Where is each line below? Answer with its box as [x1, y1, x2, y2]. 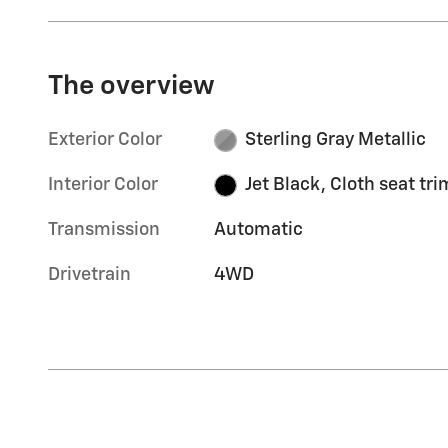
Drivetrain [48, 266, 131, 285]
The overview [48, 73, 215, 101]
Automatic [214, 221, 304, 240]
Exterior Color [48, 131, 162, 150]
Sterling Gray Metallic [244, 131, 426, 150]
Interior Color [48, 176, 158, 195]
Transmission [48, 221, 160, 240]
